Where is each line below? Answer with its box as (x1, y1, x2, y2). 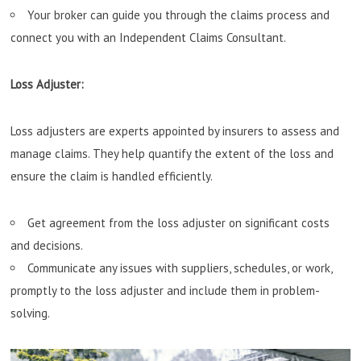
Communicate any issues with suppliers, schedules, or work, (27, 259, 333, 276)
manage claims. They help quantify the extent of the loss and (10, 145, 334, 161)
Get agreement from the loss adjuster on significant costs (27, 214, 330, 230)
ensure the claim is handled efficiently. (10, 168, 214, 184)
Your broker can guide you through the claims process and (27, 6, 330, 23)
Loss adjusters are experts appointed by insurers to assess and (10, 122, 340, 139)
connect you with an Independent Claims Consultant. (10, 29, 287, 45)
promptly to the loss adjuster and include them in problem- (10, 282, 321, 298)
